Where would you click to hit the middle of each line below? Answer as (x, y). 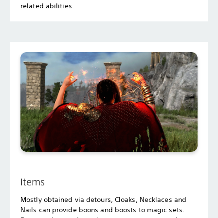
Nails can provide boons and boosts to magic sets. (102, 209)
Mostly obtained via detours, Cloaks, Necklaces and (104, 199)
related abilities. (47, 6)
